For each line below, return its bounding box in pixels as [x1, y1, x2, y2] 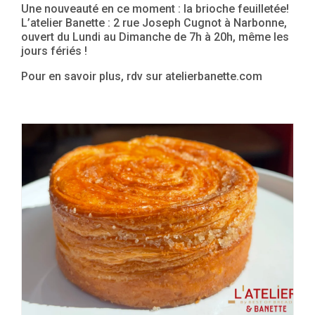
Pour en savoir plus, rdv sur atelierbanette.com [21, 70, 262, 83]
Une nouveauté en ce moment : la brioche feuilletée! [21, 2, 289, 15]
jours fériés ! [21, 44, 87, 58]
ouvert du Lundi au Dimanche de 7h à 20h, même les [21, 30, 289, 44]
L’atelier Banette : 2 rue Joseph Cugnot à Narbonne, [21, 16, 287, 30]
